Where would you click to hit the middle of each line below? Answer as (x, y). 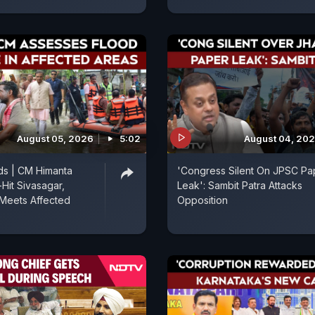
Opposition (202, 200)
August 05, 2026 (55, 138)
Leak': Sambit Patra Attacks (240, 185)
